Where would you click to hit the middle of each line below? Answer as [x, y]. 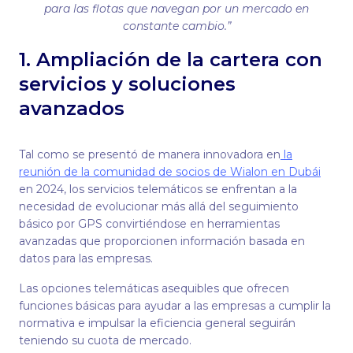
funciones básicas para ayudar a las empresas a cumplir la [175, 306]
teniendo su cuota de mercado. [105, 340]
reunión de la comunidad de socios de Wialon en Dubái [170, 172]
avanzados [72, 108]
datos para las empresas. [87, 258]
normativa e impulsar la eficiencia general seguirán [157, 323]
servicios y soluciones [127, 84]
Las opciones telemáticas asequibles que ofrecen [154, 288]
